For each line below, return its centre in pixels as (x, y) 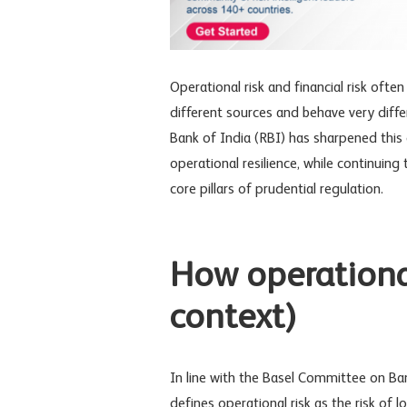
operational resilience (233, 165)
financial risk (331, 89)
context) (233, 318)
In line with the (216, 379)
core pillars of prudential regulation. (277, 190)
